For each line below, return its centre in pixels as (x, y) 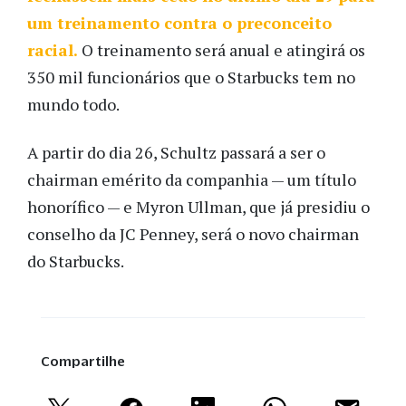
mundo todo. (73, 105)
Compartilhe (83, 361)
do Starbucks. (76, 261)
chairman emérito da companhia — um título (192, 179)
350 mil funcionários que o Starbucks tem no (191, 77)
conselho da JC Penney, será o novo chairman (193, 233)
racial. (53, 50)
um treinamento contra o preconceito (179, 23)
